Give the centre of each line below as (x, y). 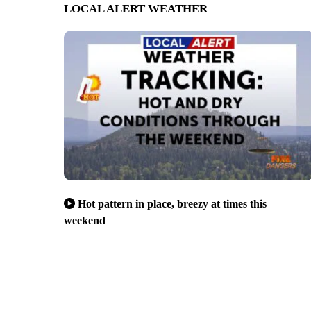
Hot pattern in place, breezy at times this (172, 203)
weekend (85, 220)
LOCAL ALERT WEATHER (136, 9)
